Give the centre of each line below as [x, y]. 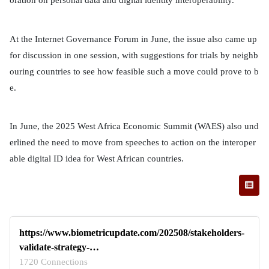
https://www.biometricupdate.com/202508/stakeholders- [132, 232]
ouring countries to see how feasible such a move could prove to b [134, 71]
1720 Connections [53, 261]
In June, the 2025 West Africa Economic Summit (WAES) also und [134, 126]
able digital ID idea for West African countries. [97, 159]
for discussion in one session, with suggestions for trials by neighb [134, 55]
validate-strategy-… [59, 247]
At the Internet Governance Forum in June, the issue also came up [133, 39]
